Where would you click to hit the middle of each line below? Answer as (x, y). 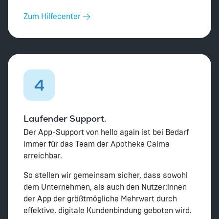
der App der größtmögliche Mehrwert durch (100, 199)
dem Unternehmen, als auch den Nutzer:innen (105, 187)
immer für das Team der (67, 144)
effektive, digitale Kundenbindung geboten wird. (108, 211)
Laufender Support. (65, 119)
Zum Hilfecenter (52, 17)
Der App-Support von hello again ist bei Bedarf (106, 132)
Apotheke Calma (140, 144)
